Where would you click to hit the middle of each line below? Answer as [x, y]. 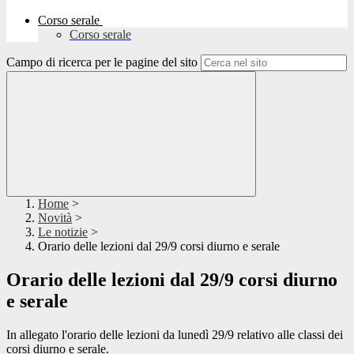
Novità [55, 218]
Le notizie [63, 232]
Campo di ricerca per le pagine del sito [102, 62]
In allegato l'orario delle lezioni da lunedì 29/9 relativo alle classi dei [175, 335]
